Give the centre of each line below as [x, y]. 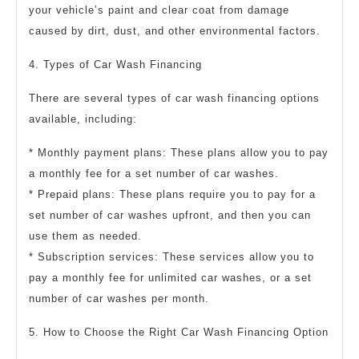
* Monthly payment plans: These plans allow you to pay [179, 153]
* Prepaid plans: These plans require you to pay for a [172, 195]
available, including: [83, 119]
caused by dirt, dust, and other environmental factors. [175, 31]
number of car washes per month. [119, 299]
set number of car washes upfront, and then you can [170, 216]
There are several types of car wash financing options [174, 99]
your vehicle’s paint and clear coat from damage [159, 10]
